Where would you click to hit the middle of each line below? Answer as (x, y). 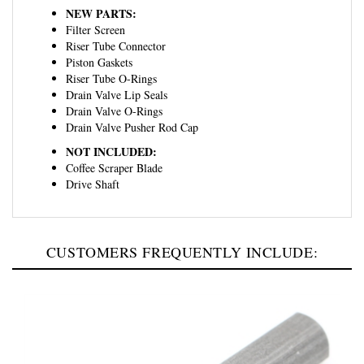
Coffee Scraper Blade (114, 149)
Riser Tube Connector (116, 28)
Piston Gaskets (99, 44)
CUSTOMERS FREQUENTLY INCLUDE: (182, 234)
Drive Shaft (93, 166)
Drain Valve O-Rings (114, 93)
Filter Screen (95, 11)
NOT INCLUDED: (111, 133)
